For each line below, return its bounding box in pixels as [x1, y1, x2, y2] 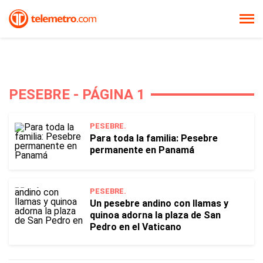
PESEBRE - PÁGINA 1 [9, 86, 145, 103]
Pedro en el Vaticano [90, 221, 181, 232]
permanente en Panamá [90, 144, 194, 156]
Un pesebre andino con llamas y [90, 198, 228, 209]
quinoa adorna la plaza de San [90, 210, 221, 221]
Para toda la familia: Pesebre [90, 133, 218, 144]
